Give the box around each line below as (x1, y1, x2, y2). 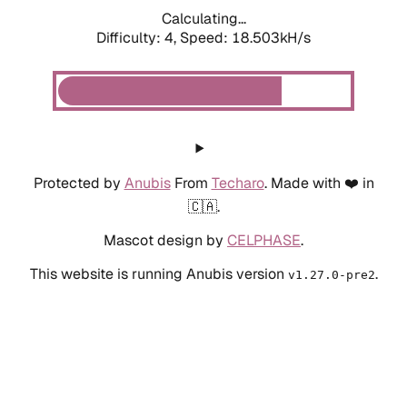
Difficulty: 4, (96, 27, 180, 47)
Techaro (211, 173, 264, 193)
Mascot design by (104, 230, 227, 250)
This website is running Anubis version (29, 263, 288, 283)
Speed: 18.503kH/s (180, 27, 311, 47)
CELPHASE (227, 230, 301, 250)
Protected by (33, 173, 124, 193)
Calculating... (161, 8, 246, 28)
